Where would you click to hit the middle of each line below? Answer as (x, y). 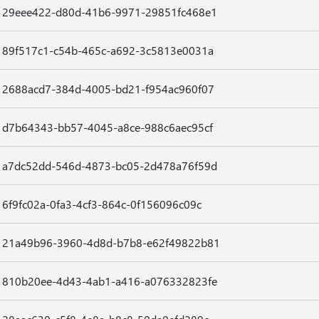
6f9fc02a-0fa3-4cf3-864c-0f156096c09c (101, 204)
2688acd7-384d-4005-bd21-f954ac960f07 (108, 89)
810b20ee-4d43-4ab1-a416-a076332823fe (109, 281)
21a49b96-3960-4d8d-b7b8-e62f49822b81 (111, 242)
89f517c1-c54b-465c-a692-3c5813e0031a (108, 50)
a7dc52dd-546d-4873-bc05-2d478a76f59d (109, 166)
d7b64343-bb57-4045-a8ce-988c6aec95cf (107, 127)
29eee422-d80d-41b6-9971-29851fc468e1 (109, 12)
